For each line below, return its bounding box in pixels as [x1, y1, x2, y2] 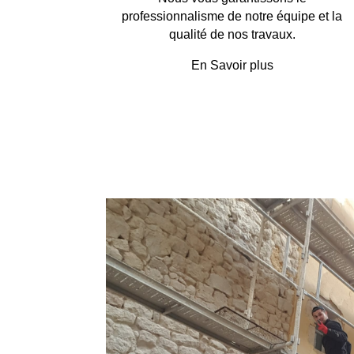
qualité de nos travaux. [168, 27, 296, 41]
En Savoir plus [190, 58, 273, 72]
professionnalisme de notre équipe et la [122, 9, 343, 23]
